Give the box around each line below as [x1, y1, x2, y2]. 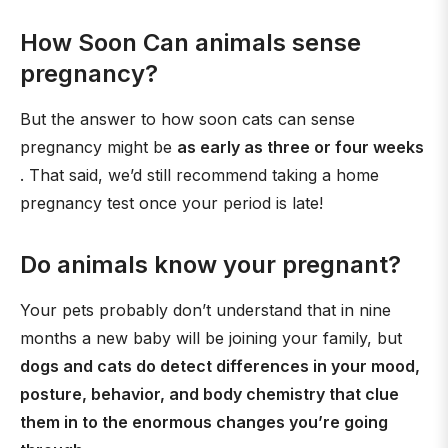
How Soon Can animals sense [20, 28, 361, 57]
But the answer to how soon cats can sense [20, 109, 355, 129]
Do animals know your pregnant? [20, 250, 401, 279]
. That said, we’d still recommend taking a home [20, 165, 379, 185]
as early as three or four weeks [177, 137, 424, 157]
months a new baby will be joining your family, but [20, 328, 402, 348]
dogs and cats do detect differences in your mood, [20, 356, 420, 376]
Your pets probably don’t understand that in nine [20, 300, 391, 320]
